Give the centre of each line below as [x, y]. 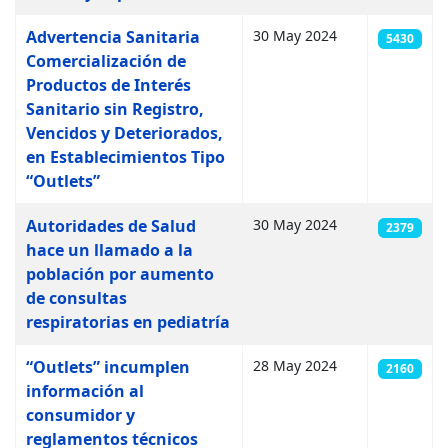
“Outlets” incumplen [108, 367]
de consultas [76, 298]
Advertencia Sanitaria [113, 37]
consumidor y [80, 415]
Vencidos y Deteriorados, [124, 133]
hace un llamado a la [109, 250]
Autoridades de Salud [111, 226]
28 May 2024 [295, 365]
